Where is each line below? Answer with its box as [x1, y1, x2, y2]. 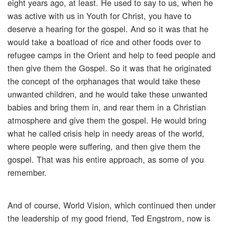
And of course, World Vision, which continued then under [8, 199, 215, 211]
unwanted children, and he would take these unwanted [8, 88, 207, 100]
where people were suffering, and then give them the [8, 140, 200, 153]
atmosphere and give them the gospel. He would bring [8, 114, 206, 127]
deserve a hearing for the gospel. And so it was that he [8, 23, 208, 35]
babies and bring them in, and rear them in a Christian [8, 101, 206, 114]
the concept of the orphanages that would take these [8, 75, 200, 87]
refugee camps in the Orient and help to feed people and [8, 49, 215, 61]
